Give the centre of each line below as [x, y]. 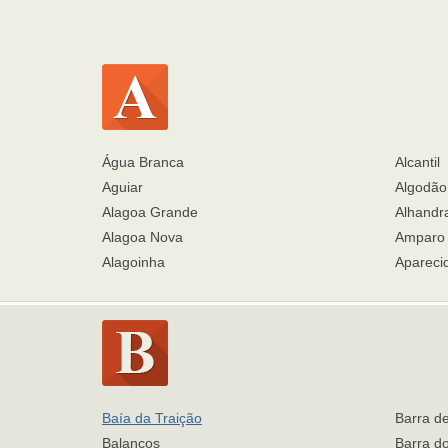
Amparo [419, 237]
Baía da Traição [152, 418]
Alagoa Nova [142, 237]
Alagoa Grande [150, 212]
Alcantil [417, 162]
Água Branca [143, 162]
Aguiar [122, 187]
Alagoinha [133, 262]
